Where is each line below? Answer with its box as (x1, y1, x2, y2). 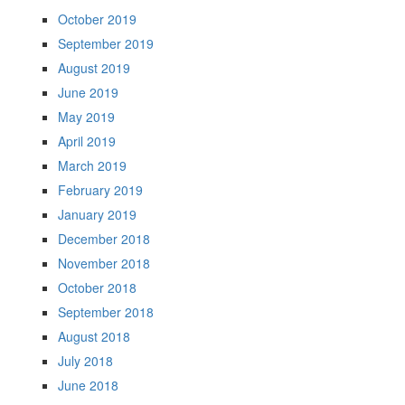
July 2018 (58, 352, 113, 370)
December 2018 (58, 230, 150, 248)
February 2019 (58, 181, 143, 199)
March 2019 (58, 156, 127, 174)
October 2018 (58, 278, 137, 297)
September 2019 (58, 34, 154, 52)
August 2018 (58, 327, 130, 345)
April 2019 (58, 132, 116, 150)
